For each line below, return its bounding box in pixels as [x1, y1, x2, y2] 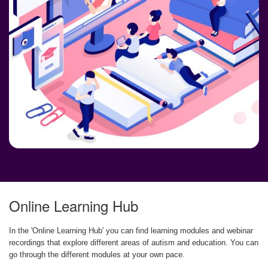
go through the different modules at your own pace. [9, 250, 185, 259]
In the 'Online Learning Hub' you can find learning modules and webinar [9, 226, 253, 235]
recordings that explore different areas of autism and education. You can [9, 238, 258, 247]
